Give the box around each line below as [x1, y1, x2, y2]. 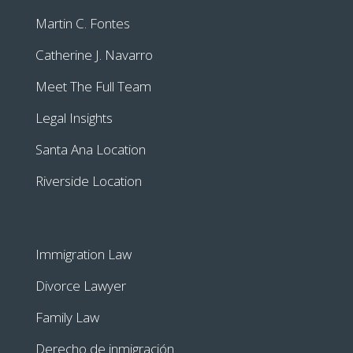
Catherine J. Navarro [35, 46, 153, 65]
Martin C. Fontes [35, 14, 130, 33]
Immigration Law [35, 245, 132, 264]
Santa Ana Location [35, 140, 146, 159]
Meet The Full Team [35, 77, 151, 96]
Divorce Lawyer [35, 277, 126, 295]
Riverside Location [35, 172, 142, 191]
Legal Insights [35, 109, 113, 128]
